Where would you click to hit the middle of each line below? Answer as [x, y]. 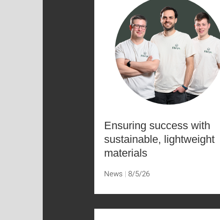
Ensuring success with [157, 125]
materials [126, 153]
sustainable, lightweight [159, 139]
